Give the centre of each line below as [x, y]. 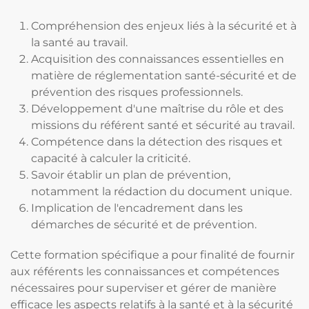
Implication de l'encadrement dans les [137, 208]
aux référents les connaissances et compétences [145, 271]
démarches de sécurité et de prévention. [144, 225]
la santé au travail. [79, 42]
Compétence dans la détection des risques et [157, 142]
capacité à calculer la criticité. [111, 158]
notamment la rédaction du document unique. [161, 191]
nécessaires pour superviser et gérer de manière [143, 288]
